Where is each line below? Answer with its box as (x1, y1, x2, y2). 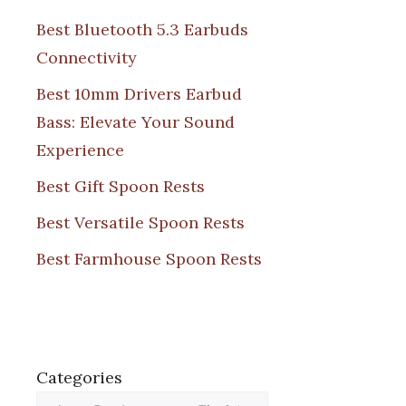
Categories (36, 366, 122, 388)
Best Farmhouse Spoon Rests (36, 247, 262, 269)
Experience (36, 139, 124, 160)
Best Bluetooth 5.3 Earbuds (36, 18, 248, 40)
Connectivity (36, 46, 137, 68)
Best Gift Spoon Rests (36, 175, 205, 197)
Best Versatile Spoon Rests (36, 211, 245, 233)
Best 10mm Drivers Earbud (36, 82, 242, 104)
